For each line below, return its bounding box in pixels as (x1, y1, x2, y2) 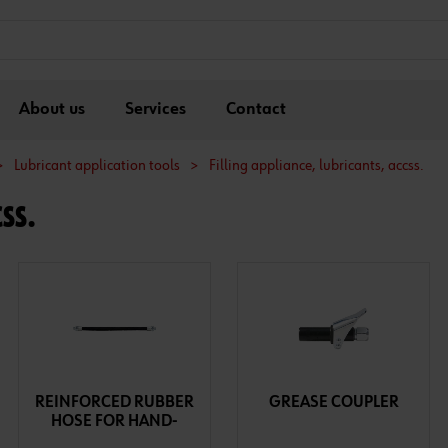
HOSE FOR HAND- (50, 413, 178, 430)
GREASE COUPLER (268, 394, 399, 411)
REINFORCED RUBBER (34, 394, 194, 411)
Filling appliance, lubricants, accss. (209, 158, 424, 174)
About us (19, 101, 85, 118)
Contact (226, 101, 286, 118)
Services (125, 101, 186, 118)
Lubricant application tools (14, 158, 180, 174)
